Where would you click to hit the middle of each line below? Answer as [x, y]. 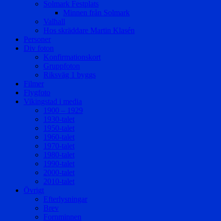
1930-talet [59, 119]
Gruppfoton [62, 66]
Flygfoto [37, 93]
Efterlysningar [65, 199]
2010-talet [59, 182]
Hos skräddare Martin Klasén [89, 31]
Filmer [34, 84]
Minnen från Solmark [96, 13]
